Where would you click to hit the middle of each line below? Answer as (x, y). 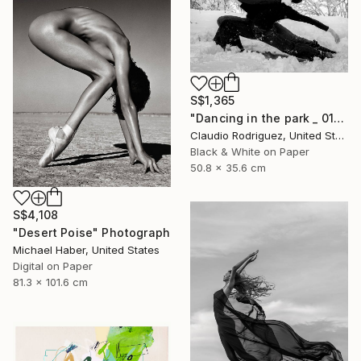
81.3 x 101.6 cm (50, 282)
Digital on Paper (53, 266)
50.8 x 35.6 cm (228, 168)
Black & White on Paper (250, 152)
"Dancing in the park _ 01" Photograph (339, 118)
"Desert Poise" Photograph (91, 233)
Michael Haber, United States (86, 250)
